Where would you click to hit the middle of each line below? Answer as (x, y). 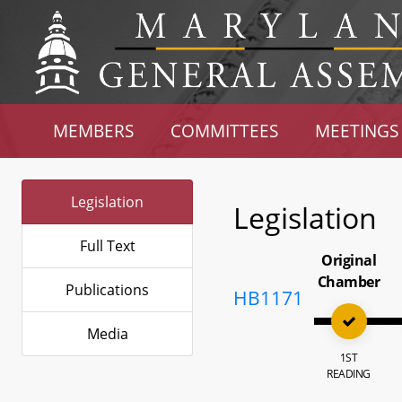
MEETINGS (356, 131)
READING (349, 374)
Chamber (349, 282)
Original (349, 260)
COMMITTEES (225, 131)
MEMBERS (94, 131)
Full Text (107, 246)
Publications (107, 290)
